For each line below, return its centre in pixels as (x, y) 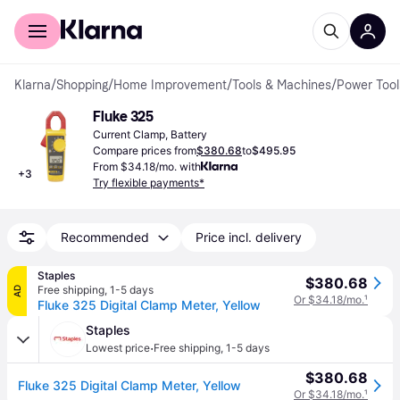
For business (123, 12)
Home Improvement (170, 85)
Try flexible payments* (149, 183)
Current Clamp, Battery (150, 134)
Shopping (82, 85)
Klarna (33, 85)
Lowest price (118, 348)
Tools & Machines (282, 85)
